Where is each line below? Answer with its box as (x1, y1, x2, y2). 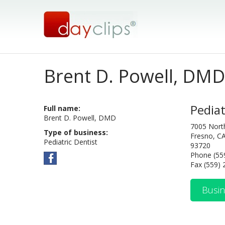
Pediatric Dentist (44, 137, 97, 147)
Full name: (44, 103, 80, 113)
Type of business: (44, 128, 108, 137)
